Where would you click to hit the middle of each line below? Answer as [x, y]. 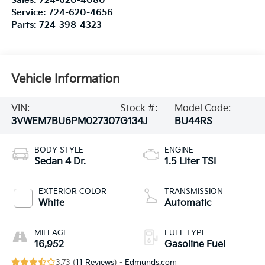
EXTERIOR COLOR [72, 191]
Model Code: [203, 108]
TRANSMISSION [194, 191]
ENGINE [179, 150]
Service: [30, 13]
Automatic [188, 203]
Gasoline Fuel [195, 244]
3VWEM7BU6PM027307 [65, 121]
